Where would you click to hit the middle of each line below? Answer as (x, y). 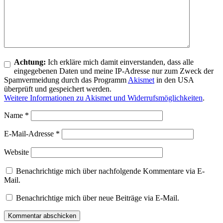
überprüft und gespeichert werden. (58, 89)
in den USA (174, 80)
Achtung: (30, 62)
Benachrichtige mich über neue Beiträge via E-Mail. (98, 198)
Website (16, 152)
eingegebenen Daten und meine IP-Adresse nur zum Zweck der (114, 71)
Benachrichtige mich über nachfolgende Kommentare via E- (110, 171)
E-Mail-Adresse (30, 133)
